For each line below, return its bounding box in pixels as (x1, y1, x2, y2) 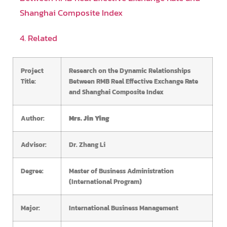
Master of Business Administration (69, 165, 174, 176)
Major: (21, 202, 40, 213)
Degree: (21, 165, 44, 176)
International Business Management (69, 202, 178, 213)
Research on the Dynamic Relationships (69, 65, 191, 75)
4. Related (19, 31, 57, 45)
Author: (21, 112, 45, 123)
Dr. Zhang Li (69, 139, 105, 149)
